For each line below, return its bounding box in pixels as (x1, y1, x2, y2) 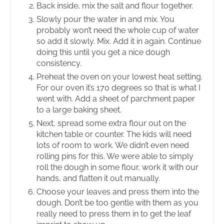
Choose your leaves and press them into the (36, 186, 199, 196)
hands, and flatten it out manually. (36, 173, 160, 183)
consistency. (36, 58, 81, 68)
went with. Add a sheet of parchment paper (36, 93, 195, 103)
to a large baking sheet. (36, 104, 121, 114)
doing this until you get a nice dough (36, 47, 170, 57)
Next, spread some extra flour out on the (36, 118, 186, 128)
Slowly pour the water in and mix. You (36, 14, 174, 24)
